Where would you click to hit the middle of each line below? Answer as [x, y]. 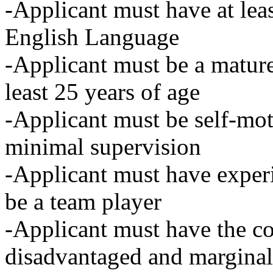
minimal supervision [103, 146]
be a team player [83, 201]
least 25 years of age [102, 91]
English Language [92, 37]
